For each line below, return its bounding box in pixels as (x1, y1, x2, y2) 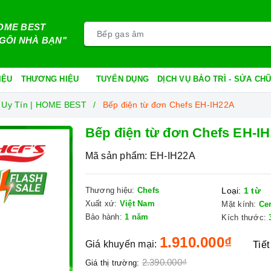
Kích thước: (221, 213, 267, 222)
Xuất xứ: (85, 199, 117, 208)
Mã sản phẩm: (85, 151, 148, 161)
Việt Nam (119, 199, 155, 208)
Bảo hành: (85, 212, 122, 221)
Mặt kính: (221, 200, 256, 209)
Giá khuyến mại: (85, 239, 157, 249)
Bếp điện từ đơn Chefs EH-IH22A (102, 100, 234, 109)
